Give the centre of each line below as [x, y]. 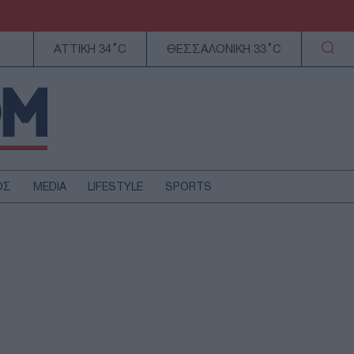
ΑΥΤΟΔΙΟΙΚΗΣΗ [71, 278]
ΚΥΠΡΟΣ [52, 254]
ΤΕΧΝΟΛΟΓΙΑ [64, 302]
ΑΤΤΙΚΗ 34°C [90, 49]
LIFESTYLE [116, 187]
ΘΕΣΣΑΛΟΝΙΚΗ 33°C [224, 49]
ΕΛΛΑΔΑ [51, 231]
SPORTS [188, 187]
